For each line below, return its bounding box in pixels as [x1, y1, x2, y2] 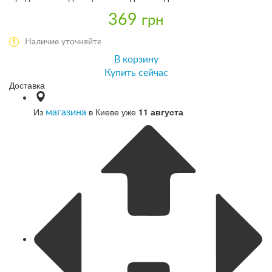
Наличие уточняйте [25, 37, 101, 46]
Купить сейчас [104, 67, 168, 78]
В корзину [114, 54, 158, 64]
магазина [46, 107, 86, 117]
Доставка [9, 78, 45, 91]
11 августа [138, 105, 183, 118]
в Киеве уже [86, 105, 138, 118]
